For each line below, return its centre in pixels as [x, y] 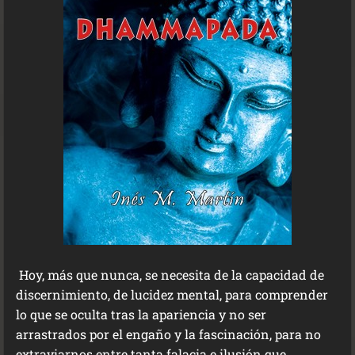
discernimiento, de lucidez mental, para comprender [172, 294]
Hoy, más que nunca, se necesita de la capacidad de [170, 275]
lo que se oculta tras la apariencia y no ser [141, 314]
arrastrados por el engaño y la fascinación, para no [168, 334]
